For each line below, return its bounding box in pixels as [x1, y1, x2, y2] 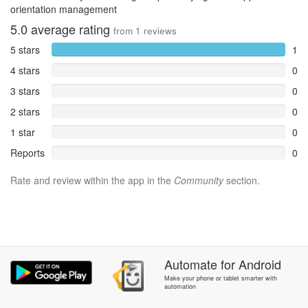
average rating [27, 20, 113, 38]
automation [164, 282, 196, 291]
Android [238, 255, 281, 273]
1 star [10, 125, 35, 139]
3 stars [10, 84, 40, 98]
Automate [164, 255, 217, 273]
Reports [10, 146, 45, 159]
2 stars [10, 104, 40, 118]
